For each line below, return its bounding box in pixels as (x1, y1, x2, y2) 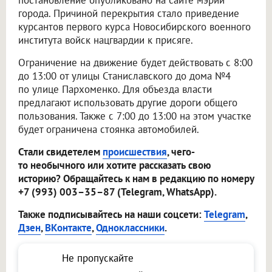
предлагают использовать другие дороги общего (18, 96, 237, 110)
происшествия (103, 145, 167, 159)
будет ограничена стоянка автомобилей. (18, 123, 199, 137)
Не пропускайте (62, 251, 134, 265)
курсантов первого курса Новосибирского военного (18, 20, 251, 34)
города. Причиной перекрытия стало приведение (18, 7, 239, 21)
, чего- (167, 145, 195, 159)
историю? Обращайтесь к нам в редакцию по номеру (18, 172, 254, 186)
